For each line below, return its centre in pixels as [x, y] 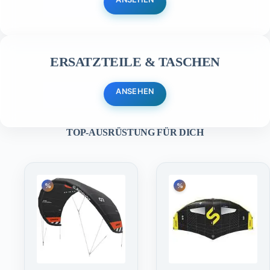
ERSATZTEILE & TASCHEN [135, 62]
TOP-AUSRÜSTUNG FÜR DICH [135, 132]
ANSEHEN [135, 91]
